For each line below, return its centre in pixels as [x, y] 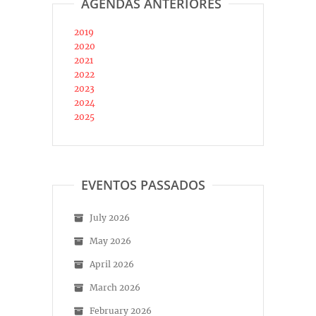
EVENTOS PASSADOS [143, 185]
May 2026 [110, 241]
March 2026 [115, 288]
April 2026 [112, 265]
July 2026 [110, 218]
